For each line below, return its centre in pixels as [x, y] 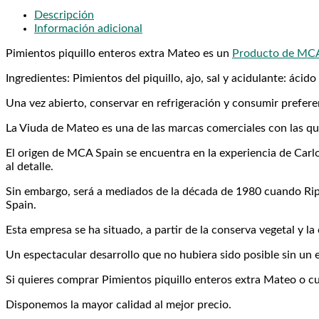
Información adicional [88, 29]
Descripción [64, 15]
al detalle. [30, 167]
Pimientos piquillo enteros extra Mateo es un [119, 54]
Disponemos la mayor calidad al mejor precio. [119, 305]
